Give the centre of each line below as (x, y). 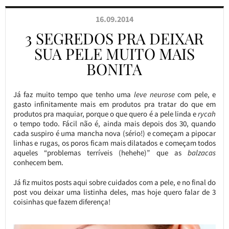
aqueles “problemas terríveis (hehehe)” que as (100, 153)
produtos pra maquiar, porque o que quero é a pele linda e (106, 114)
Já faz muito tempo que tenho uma (72, 94)
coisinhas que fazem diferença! (62, 202)
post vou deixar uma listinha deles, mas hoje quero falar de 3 (114, 192)
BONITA (114, 69)
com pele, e (195, 94)
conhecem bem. (38, 162)
